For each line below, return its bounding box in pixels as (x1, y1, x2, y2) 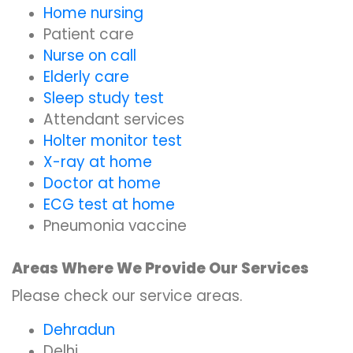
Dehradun (43, 319, 115, 340)
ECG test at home (43, 194, 175, 215)
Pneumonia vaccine (43, 215, 187, 236)
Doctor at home (43, 173, 161, 194)
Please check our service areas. (12, 285, 243, 307)
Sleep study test (43, 87, 164, 109)
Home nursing (43, 2, 143, 24)
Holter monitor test (43, 130, 182, 151)
